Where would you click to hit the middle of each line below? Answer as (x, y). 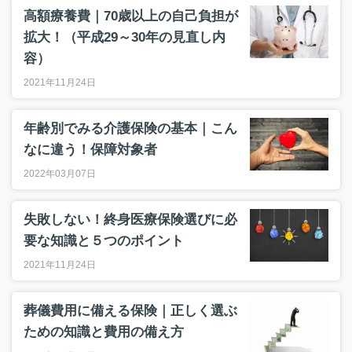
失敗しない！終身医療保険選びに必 (130, 220)
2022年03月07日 (60, 174)
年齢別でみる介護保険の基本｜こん (130, 128)
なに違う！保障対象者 (90, 150)
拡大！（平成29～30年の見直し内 (125, 37)
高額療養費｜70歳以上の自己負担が (131, 16)
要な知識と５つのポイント (104, 241)
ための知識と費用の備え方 (104, 332)
